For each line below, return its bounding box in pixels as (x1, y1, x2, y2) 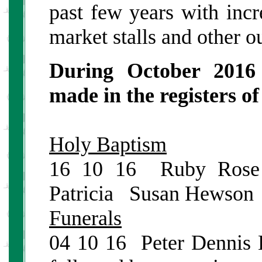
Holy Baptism (49, 132, 167, 156)
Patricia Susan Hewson (49, 181, 254, 205)
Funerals (49, 206, 122, 230)
